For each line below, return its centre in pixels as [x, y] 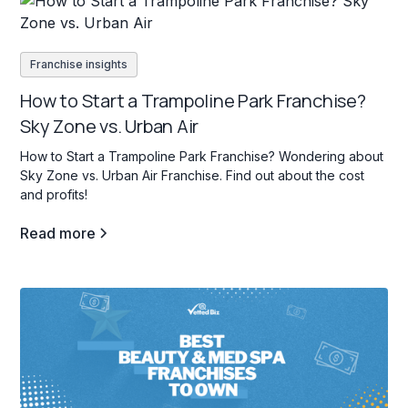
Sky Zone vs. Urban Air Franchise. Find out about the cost [193, 175]
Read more [58, 233]
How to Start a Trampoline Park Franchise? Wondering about [202, 156]
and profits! [54, 194]
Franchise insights [79, 64]
